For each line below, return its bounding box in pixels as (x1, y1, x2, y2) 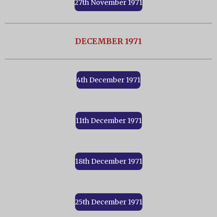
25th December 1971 (75, 198, 142, 207)
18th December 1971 (75, 157, 142, 166)
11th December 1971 (75, 116, 142, 125)
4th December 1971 (77, 76, 140, 85)
